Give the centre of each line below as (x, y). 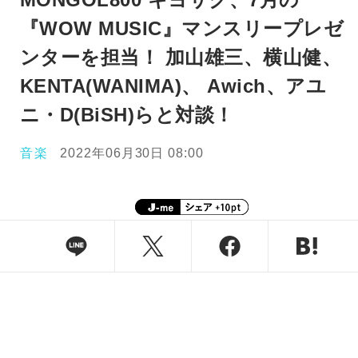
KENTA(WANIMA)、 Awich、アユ (173, 86)
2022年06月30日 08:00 (132, 153)
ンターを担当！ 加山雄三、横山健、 (181, 58)
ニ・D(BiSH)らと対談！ (127, 115)
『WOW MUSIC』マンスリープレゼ (182, 29)
